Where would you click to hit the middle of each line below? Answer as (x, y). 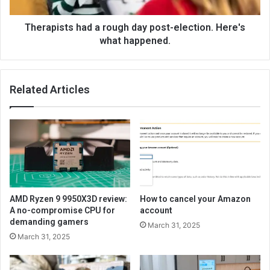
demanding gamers (49, 221)
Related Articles (50, 89)
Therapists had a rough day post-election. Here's (135, 27)
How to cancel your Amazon (195, 199)
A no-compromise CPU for (62, 210)
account (156, 210)
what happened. (135, 40)
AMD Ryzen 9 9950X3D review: (68, 199)
